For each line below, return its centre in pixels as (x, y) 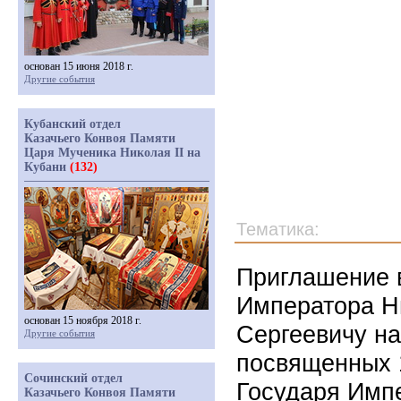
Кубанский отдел (73, 124)
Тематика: (278, 229)
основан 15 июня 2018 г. (79, 66)
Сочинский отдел (73, 378)
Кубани (47, 167)
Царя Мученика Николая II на (112, 153)
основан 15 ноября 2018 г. (83, 320)
